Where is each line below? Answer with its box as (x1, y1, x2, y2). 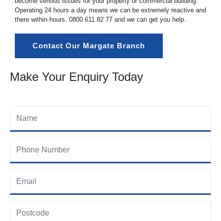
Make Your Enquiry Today (10, 70, 143, 83)
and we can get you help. (112, 15, 186, 23)
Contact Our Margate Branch (33, 41, 145, 50)
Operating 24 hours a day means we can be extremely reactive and (15, 6, 206, 14)
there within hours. (15, 15, 69, 23)
